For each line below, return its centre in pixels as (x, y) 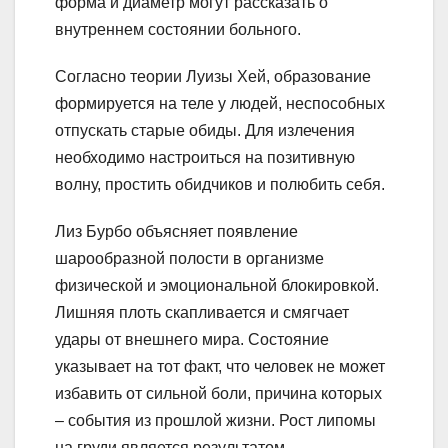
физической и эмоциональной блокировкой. (217, 286)
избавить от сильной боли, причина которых (218, 394)
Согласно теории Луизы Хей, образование (213, 77)
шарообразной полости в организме (189, 259)
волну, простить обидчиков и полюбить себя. (220, 185)
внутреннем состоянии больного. (178, 30)
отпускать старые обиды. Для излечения (205, 131)
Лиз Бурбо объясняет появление (176, 232)
